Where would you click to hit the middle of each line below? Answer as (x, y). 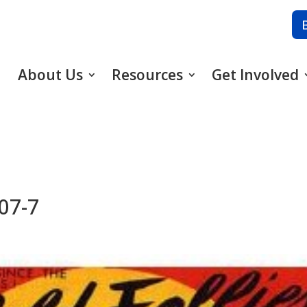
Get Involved (255, 75)
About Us (50, 75)
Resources (147, 75)
